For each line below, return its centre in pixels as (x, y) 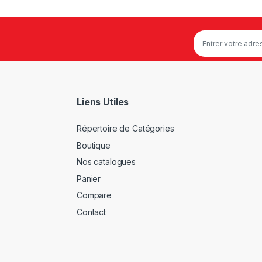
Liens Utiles (103, 101)
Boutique (94, 145)
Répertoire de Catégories (125, 129)
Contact (92, 212)
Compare (94, 195)
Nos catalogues (106, 162)
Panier (89, 178)
